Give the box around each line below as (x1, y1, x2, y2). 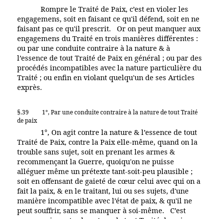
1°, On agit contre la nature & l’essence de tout (39, 127, 197, 137)
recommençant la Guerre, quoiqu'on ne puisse (17, 156, 174, 166)
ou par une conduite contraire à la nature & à (17, 43, 170, 53)
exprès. (17, 82, 42, 92)
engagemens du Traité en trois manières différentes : (17, 33, 198, 43)
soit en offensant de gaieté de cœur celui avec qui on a (17, 175, 200, 186)
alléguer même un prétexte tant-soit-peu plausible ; (17, 166, 193, 176)
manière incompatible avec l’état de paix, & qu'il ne (17, 195, 192, 205)
